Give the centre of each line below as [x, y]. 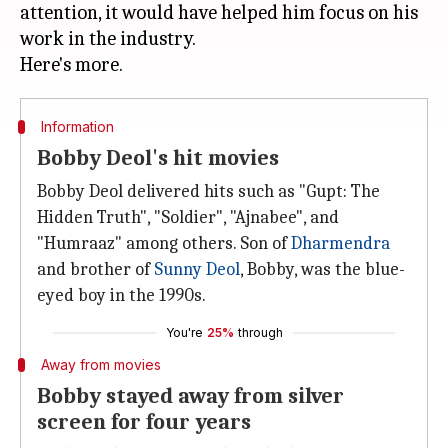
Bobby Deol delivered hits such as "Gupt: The [208, 191]
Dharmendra [340, 243]
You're [184, 332]
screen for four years [144, 422]
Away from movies [100, 364]
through [260, 332]
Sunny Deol [197, 269]
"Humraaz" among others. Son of [164, 243]
